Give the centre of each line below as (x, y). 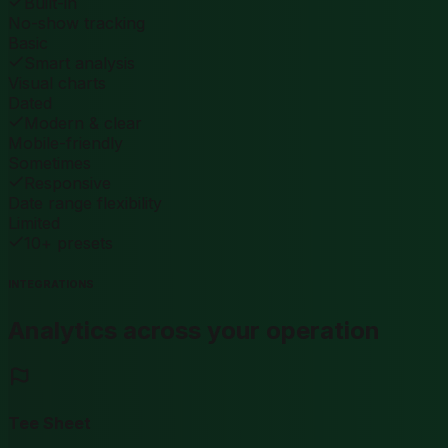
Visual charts (57, 83)
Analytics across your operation (194, 331)
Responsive (67, 183)
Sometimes (49, 163)
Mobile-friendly (65, 143)
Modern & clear (83, 123)
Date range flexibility (85, 203)
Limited (34, 223)
